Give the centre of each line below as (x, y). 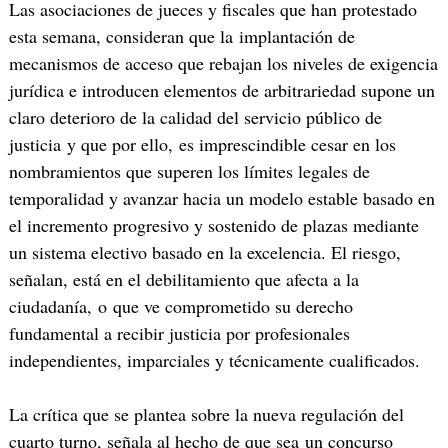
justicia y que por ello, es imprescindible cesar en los (202, 144)
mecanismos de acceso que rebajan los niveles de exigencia (223, 63)
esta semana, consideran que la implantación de (181, 36)
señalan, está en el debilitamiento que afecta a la (183, 279)
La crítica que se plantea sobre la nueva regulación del (206, 414)
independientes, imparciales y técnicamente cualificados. (214, 360)
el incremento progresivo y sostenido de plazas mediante (213, 225)
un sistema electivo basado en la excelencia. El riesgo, (204, 252)
